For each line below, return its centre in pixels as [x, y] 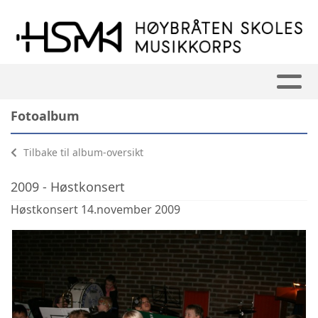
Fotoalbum [45, 115]
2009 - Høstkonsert [68, 186]
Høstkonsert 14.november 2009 [95, 209]
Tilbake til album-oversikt [82, 152]
